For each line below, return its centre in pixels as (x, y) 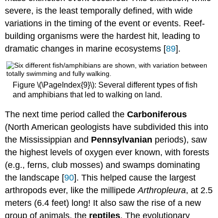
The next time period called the (66, 115)
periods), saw (180, 140)
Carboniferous (157, 115)
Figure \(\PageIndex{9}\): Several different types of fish (105, 85)
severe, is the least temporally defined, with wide (99, 11)
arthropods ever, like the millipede (72, 191)
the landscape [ (35, 178)
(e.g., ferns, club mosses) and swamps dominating (103, 165)
